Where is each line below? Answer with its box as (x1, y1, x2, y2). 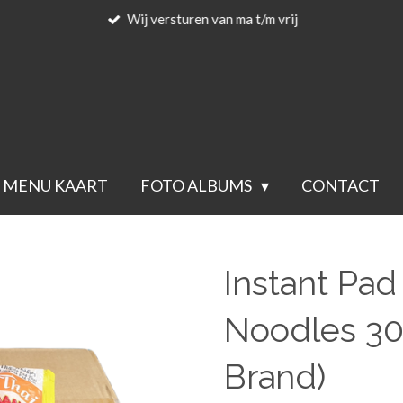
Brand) (224, 356, 326, 397)
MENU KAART (3, 175, 109, 195)
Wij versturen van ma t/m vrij (127, 10, 299, 27)
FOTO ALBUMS (140, 175, 255, 195)
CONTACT (301, 175, 381, 195)
